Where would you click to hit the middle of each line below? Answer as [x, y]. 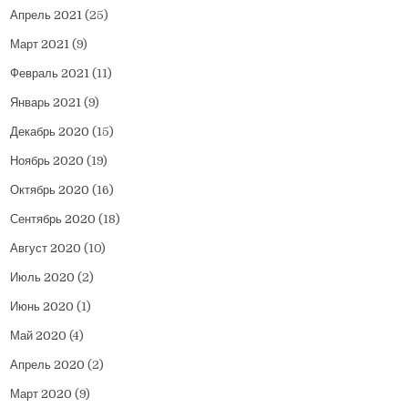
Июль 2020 [43, 278]
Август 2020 [46, 249]
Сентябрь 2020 [53, 219]
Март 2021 [40, 45]
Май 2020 [39, 336]
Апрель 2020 [48, 365]
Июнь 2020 [42, 307]
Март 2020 [41, 394]
